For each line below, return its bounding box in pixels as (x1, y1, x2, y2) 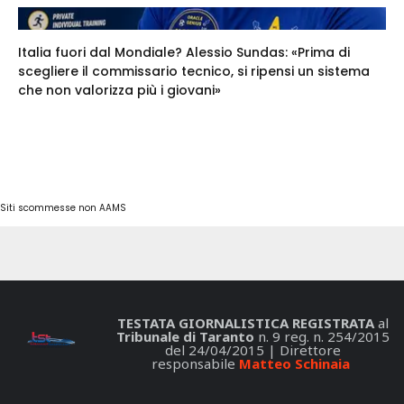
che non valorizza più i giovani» (18, 81, 221, 100)
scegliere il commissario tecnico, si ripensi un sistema (18, 62, 370, 81)
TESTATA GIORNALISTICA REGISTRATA (116, 314, 374, 333)
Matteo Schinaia (239, 354, 350, 373)
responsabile (151, 354, 239, 373)
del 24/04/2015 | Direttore (164, 341, 341, 360)
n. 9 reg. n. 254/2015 (253, 327, 390, 346)
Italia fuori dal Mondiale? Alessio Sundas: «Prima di (18, 43, 350, 62)
